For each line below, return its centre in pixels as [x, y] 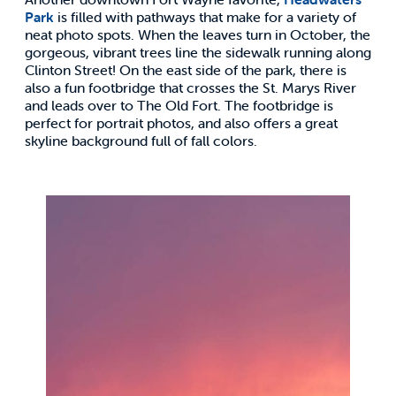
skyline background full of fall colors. [141, 140]
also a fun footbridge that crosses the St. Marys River [190, 87]
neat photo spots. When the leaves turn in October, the [198, 34]
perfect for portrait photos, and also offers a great [181, 122]
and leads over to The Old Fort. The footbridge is [179, 105]
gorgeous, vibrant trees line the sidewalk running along [198, 52]
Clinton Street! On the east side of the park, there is [186, 69]
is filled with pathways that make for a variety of [205, 16]
